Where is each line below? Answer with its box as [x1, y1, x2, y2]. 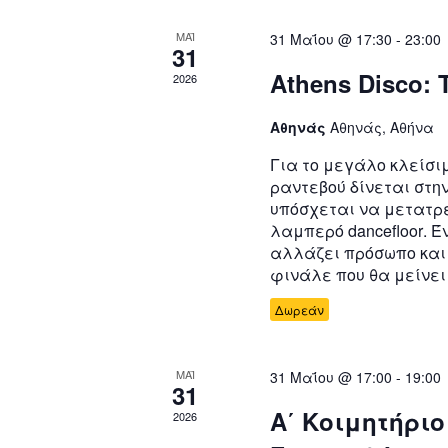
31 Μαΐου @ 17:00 [270, 367, 393, 388]
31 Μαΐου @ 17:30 [270, 29, 393, 50]
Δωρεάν [275, 301, 325, 319]
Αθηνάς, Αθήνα [330, 117, 435, 138]
